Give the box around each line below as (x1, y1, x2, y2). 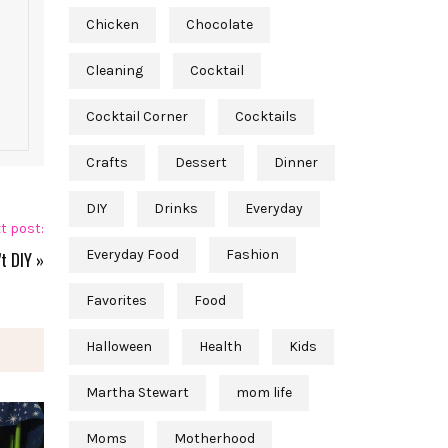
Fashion (225, 246, 279, 264)
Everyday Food (85, 246, 179, 264)
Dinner (273, 154, 318, 172)
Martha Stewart (85, 384, 189, 402)
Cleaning (85, 62, 143, 80)
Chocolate (185, 16, 253, 34)
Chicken (85, 16, 139, 34)
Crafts (85, 154, 128, 172)
